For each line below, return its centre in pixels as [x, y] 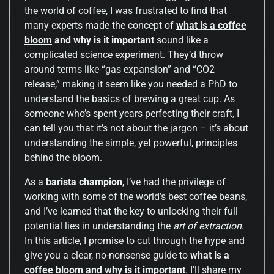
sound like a [181, 40]
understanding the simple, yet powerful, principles [131, 143]
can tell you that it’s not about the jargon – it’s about [136, 128]
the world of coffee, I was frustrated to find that [126, 10]
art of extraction [207, 226]
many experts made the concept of [100, 25]
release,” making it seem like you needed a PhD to [131, 84]
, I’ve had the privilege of [174, 182]
